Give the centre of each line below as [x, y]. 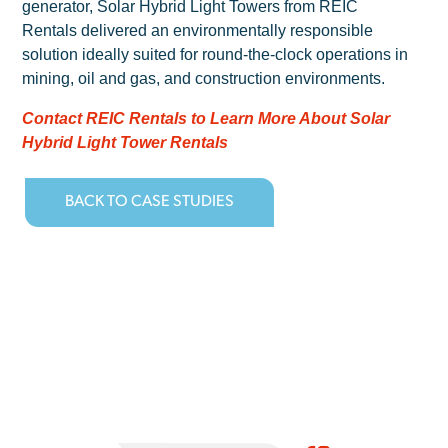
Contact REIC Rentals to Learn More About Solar [206, 118]
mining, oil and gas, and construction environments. [204, 78]
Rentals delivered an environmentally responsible [198, 30]
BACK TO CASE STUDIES [150, 202]
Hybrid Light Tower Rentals [125, 142]
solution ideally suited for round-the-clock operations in [215, 54]
